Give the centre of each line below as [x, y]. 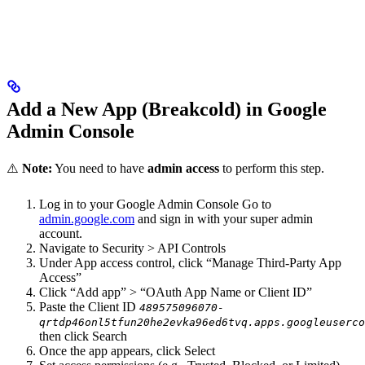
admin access [183, 168]
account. [61, 233]
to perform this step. [272, 168]
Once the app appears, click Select [127, 350]
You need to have [100, 168]
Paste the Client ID [89, 306]
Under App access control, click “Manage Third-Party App [190, 262]
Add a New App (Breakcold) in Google [167, 109]
